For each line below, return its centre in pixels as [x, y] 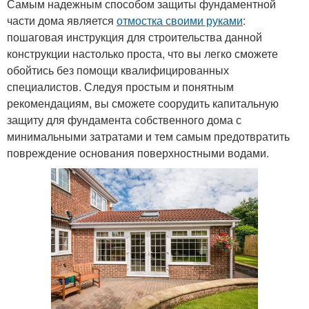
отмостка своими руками [180, 20]
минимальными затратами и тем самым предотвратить [148, 136]
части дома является [62, 20]
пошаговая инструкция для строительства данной [134, 37]
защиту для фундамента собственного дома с [124, 119]
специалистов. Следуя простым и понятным [120, 86]
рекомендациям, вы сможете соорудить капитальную [143, 103]
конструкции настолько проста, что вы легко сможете [142, 53]
